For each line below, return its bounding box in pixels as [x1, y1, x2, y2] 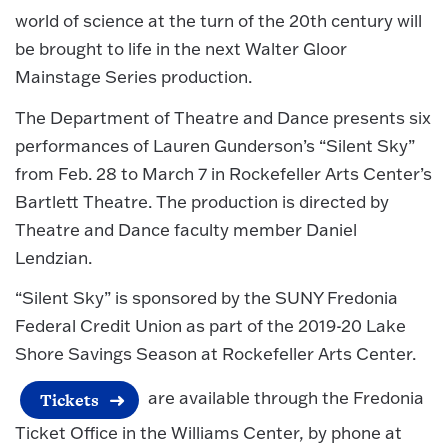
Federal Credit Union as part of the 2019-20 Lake [15, 315, 406, 337]
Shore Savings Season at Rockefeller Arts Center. [15, 343, 416, 365]
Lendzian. [15, 246, 92, 268]
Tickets [40, 387, 99, 412]
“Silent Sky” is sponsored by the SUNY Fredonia [15, 287, 398, 309]
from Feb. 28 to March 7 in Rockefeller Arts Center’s [15, 162, 432, 184]
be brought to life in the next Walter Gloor [15, 38, 347, 60]
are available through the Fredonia [144, 387, 424, 408]
